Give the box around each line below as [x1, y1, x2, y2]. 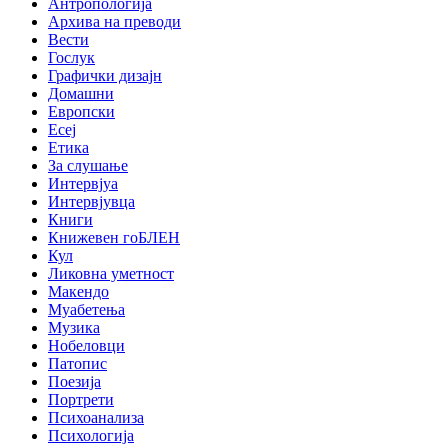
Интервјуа [48, 174, 118, 192]
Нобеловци [48, 336, 125, 354]
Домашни [48, 84, 114, 102]
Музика [48, 318, 100, 336]
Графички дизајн [48, 66, 162, 84]
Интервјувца [48, 192, 135, 210]
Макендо [48, 282, 109, 300]
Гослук [48, 48, 95, 66]
